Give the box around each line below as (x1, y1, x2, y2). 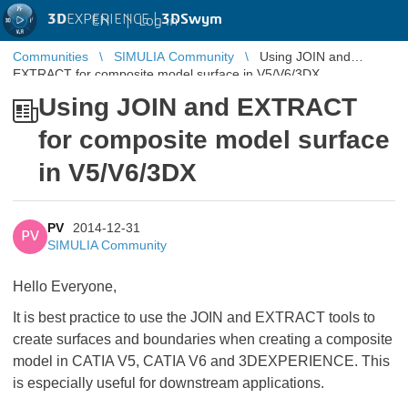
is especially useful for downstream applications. (13, 375, 324, 391)
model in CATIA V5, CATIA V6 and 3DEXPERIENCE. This (13, 353, 390, 369)
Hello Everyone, (13, 279, 117, 294)
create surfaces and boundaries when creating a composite (13, 331, 393, 347)
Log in (138, 13, 178, 28)
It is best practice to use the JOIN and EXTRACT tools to (13, 310, 375, 325)
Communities (13, 49, 88, 64)
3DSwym (161, 12, 222, 26)
